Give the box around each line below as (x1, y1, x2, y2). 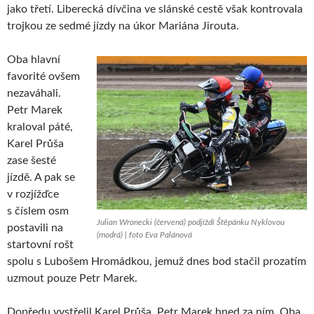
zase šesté (7, 155, 56, 167)
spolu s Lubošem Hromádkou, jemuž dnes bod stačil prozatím (7, 256, 306, 268)
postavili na (7, 222, 63, 234)
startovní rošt (7, 239, 74, 251)
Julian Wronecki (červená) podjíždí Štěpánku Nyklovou (97, 218, 285, 227)
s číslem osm (7, 205, 69, 217)
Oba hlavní (7, 54, 60, 66)
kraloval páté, (7, 121, 73, 133)
